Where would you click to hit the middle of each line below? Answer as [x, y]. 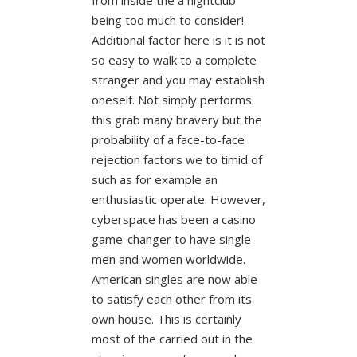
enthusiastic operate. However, [178, 199]
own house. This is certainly [166, 318]
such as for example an [154, 179]
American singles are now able [174, 279]
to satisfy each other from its [171, 298]
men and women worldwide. [168, 259]
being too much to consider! [167, 20]
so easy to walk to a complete [174, 59]
